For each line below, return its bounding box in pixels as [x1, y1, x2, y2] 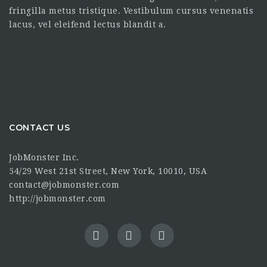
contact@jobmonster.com [9, 179, 119, 190]
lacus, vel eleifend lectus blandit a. [9, 20, 166, 30]
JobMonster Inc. [9, 152, 79, 162]
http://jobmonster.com [9, 193, 106, 203]
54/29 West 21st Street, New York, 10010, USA [9, 166, 207, 176]
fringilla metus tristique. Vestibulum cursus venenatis [9, 6, 253, 16]
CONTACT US [9, 122, 70, 133]
